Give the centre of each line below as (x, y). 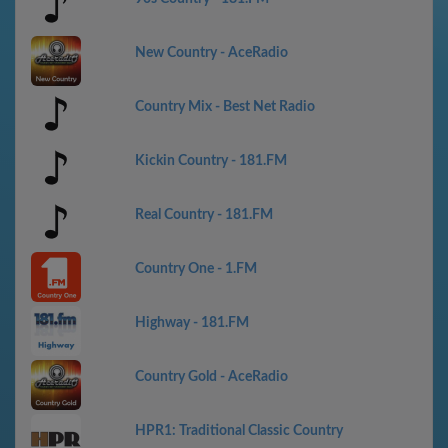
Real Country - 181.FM (204, 215)
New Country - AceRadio (211, 53)
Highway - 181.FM (192, 323)
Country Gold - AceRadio (211, 377)
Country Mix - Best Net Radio (225, 107)
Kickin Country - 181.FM (211, 161)
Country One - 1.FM (196, 269)
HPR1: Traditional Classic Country (239, 431)
